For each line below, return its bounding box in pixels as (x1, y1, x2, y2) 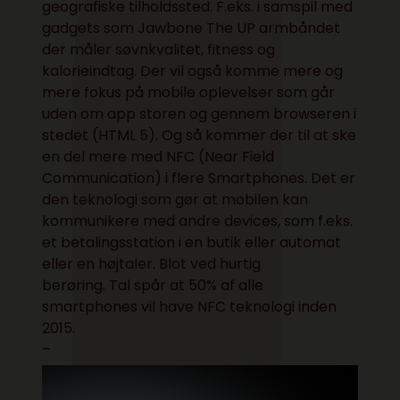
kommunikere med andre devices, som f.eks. (42, 211, 354, 231)
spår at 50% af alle (130, 275, 264, 296)
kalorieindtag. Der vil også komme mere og (42, 61, 344, 81)
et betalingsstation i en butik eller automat (42, 232, 342, 253)
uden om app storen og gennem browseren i (42, 104, 357, 124)
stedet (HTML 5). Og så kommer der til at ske (42, 125, 357, 146)
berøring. (42, 275, 110, 296)
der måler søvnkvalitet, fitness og (42, 39, 276, 60)
